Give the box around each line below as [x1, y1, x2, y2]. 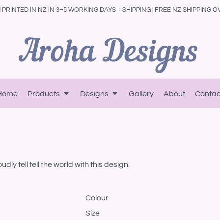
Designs [80, 89, 110, 98]
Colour [85, 194, 109, 202]
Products [27, 89, 61, 98]
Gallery [129, 89, 154, 98]
